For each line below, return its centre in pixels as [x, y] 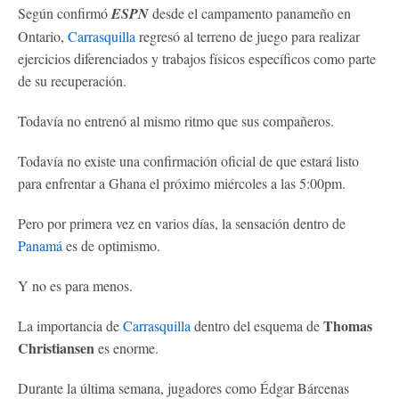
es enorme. [126, 348]
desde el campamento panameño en [252, 13]
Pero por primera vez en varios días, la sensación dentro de [182, 223]
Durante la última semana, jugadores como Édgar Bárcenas [183, 388]
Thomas [348, 326]
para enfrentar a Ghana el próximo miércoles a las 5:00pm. [182, 183]
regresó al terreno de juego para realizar [249, 36]
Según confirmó [65, 13]
